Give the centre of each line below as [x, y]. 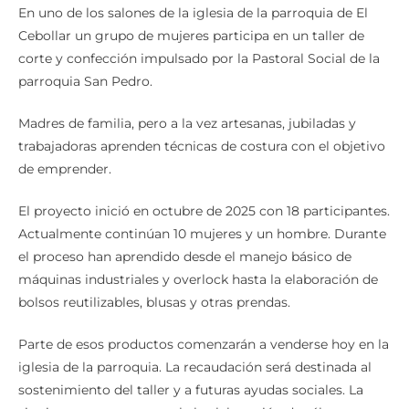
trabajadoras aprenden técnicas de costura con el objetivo [202, 161]
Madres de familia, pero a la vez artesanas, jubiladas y [187, 138]
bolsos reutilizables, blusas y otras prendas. [154, 317]
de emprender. [65, 184]
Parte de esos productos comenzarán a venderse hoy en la [204, 359]
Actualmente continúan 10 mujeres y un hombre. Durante [202, 249]
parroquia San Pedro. [85, 96]
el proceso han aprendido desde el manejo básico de [185, 272]
